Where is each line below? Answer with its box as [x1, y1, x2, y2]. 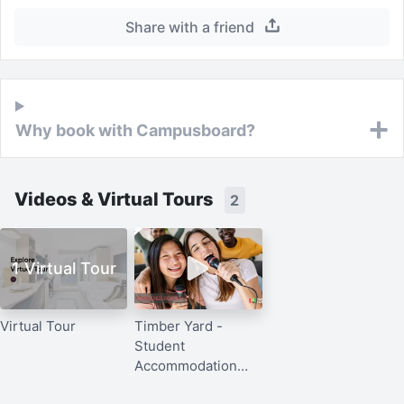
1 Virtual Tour [11, 259, 116, 279]
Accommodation [134, 356, 238, 374]
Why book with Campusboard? [15, 120, 255, 140]
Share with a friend [124, 17, 258, 36]
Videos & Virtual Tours [14, 188, 217, 210]
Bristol [134, 376, 177, 394]
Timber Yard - [134, 317, 224, 335]
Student [134, 336, 186, 354]
